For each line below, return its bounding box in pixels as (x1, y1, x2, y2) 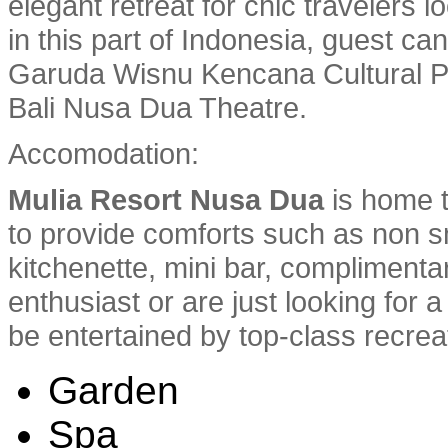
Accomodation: (8, 136, 199, 170)
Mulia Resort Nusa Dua (8, 182, 324, 216)
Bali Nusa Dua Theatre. (8, 90, 307, 124)
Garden (48, 368, 179, 412)
